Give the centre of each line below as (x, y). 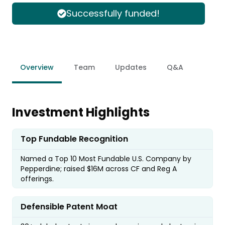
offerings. (37, 179)
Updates (131, 67)
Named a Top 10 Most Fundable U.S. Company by (106, 158)
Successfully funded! (113, 14)
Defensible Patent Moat (69, 206)
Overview (37, 67)
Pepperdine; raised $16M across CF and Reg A (99, 168)
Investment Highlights (81, 112)
